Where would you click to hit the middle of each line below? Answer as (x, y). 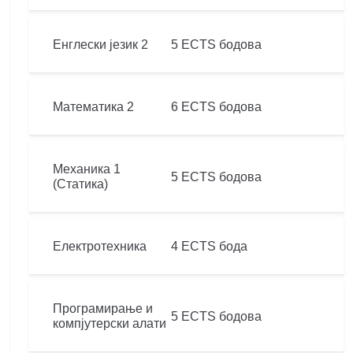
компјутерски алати (110, 323)
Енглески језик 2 (100, 45)
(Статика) (80, 184)
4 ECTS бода (209, 246)
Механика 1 (87, 169)
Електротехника (100, 246)
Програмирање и (103, 308)
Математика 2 (93, 107)
